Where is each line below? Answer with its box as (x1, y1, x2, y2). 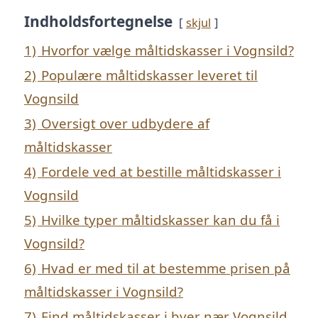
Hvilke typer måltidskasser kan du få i (41, 211, 280, 229)
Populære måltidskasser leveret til (41, 66, 258, 84)
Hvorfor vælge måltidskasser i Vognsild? (41, 41, 294, 60)
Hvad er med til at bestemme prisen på (41, 259, 290, 278)
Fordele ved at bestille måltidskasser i (41, 163, 281, 181)
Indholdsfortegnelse (24, 11, 172, 32)
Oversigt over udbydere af (41, 114, 209, 133)
